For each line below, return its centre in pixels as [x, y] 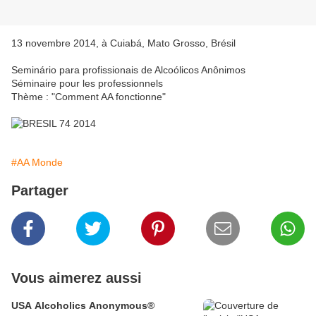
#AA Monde [37, 163]
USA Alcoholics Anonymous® [83, 306]
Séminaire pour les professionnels [87, 84]
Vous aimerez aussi [77, 278]
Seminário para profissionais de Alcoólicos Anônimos [128, 70]
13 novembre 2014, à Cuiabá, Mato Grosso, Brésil [123, 43]
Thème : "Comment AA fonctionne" [89, 97]
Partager [40, 191]
